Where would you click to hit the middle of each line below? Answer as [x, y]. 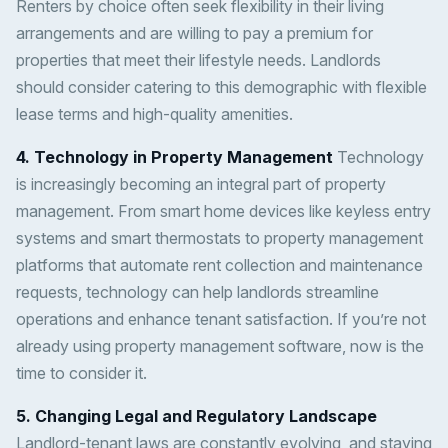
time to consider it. [81, 373]
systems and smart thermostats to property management [219, 238]
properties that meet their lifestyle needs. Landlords [198, 60]
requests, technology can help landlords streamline [197, 292]
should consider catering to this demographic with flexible [221, 87]
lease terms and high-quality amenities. [154, 114]
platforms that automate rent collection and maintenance [219, 265]
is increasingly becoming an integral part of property [201, 184]
